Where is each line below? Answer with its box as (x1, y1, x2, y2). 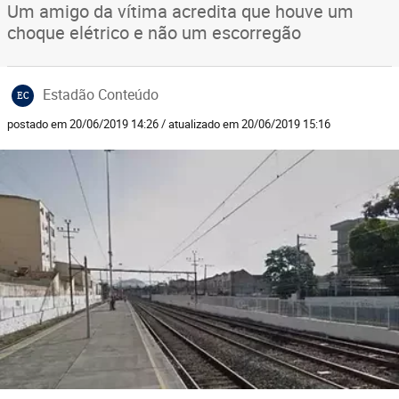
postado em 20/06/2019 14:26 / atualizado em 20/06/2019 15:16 (7, 116, 330, 132)
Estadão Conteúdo (43, 85, 159, 104)
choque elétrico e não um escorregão (7, 20, 301, 45)
